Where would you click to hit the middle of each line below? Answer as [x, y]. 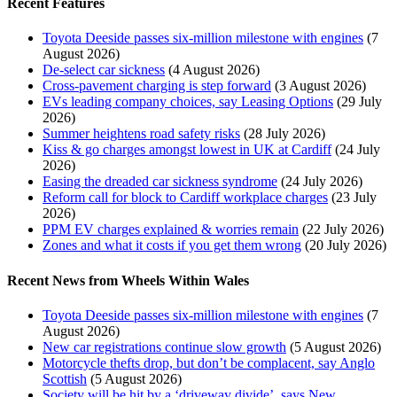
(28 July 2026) [284, 134]
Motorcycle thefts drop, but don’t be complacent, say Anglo [209, 362]
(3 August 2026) [320, 86]
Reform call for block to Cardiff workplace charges [185, 198]
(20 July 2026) [346, 245]
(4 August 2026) [214, 70]
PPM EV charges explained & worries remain [171, 230]
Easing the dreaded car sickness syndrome [160, 182]
